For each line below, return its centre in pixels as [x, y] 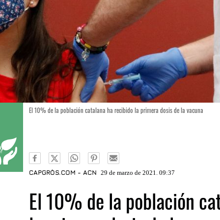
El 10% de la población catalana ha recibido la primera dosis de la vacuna [116, 110]
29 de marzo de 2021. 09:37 [138, 173]
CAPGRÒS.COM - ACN [63, 172]
